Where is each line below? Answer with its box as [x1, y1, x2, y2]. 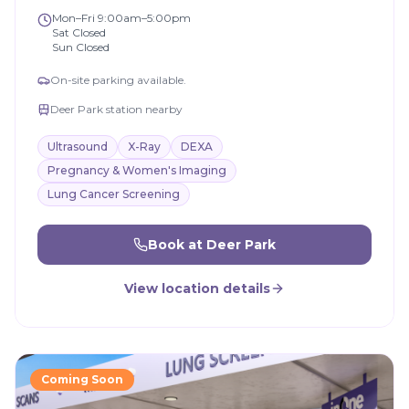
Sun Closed [52, 40, 110, 54]
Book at [148, 236, 206, 253]
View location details [124, 280, 270, 297]
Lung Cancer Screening [47, 187, 180, 201]
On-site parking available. [50, 73, 186, 87]
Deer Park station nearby [50, 102, 183, 116]
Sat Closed [52, 26, 106, 39]
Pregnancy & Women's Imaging [47, 163, 226, 177]
